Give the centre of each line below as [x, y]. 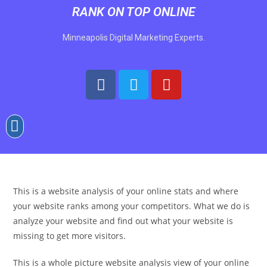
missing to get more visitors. [70, 235]
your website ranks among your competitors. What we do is [132, 206]
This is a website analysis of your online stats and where [126, 191]
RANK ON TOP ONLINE [133, 12]
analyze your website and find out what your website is [123, 221]
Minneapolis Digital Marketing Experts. [133, 38]
